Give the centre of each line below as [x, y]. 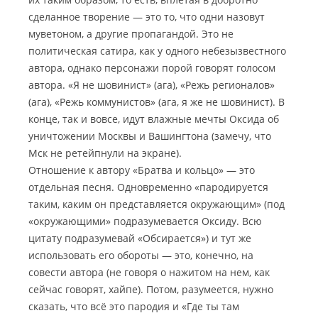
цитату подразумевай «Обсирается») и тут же [140, 238]
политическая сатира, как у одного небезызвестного [157, 51]
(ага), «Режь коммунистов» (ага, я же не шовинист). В [157, 102]
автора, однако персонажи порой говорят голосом [152, 68]
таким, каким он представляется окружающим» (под [157, 204]
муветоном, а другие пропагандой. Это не [131, 34]
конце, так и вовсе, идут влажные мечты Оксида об [154, 119]
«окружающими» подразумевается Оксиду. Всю [145, 221]
